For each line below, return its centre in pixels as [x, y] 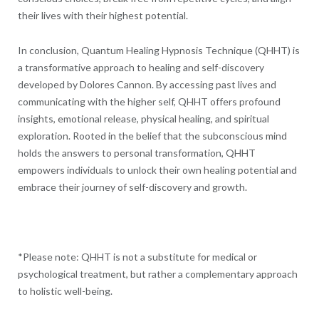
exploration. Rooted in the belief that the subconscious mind [152, 135]
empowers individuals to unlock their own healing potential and [157, 169]
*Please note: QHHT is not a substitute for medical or [137, 256]
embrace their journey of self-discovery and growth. [132, 187]
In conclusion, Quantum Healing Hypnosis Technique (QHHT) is [158, 50]
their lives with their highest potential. [103, 15]
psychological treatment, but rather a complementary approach [157, 273]
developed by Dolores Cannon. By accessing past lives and [147, 84]
